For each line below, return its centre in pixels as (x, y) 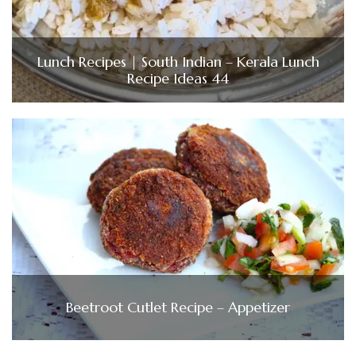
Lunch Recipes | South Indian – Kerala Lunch (178, 61)
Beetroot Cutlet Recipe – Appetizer (178, 308)
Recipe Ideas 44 (178, 78)
